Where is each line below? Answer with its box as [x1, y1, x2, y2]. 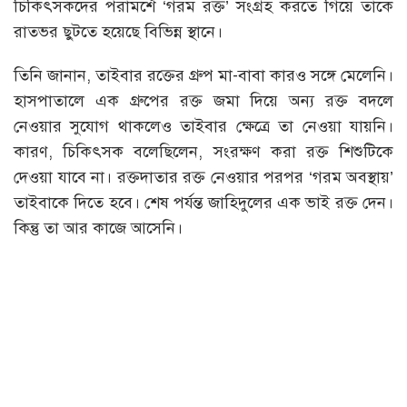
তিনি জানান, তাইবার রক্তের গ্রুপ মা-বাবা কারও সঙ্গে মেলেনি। [14, 65, 393, 85]
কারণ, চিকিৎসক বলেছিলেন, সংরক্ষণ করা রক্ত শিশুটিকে [14, 141, 393, 162]
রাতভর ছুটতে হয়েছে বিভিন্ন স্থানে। [14, 21, 223, 42]
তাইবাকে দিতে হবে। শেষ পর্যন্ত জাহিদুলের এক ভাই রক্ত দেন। [14, 192, 393, 213]
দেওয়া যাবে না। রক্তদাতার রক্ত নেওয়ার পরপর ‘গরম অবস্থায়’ [14, 166, 393, 187]
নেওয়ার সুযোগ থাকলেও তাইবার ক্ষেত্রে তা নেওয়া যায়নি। [14, 115, 393, 136]
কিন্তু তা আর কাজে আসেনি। [14, 217, 183, 238]
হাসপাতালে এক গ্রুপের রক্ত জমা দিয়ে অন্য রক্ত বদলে [14, 90, 393, 111]
